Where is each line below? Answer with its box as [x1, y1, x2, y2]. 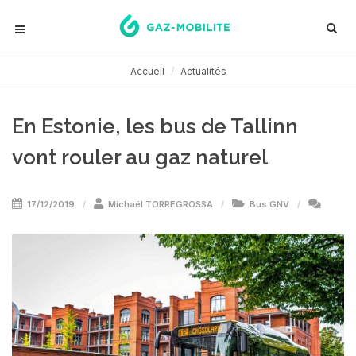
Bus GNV [250, 199, 289, 210]
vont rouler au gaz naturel [12, 145, 268, 169]
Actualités [180, 65, 226, 77]
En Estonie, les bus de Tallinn [12, 114, 298, 138]
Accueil [130, 65, 164, 77]
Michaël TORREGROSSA [108, 199, 213, 210]
